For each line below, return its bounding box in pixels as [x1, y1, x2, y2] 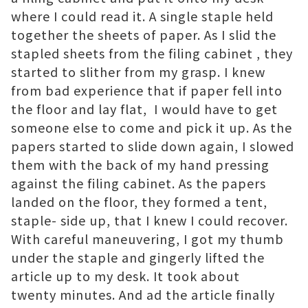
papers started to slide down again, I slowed [11, 137, 294, 155]
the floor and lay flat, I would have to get [11, 100, 278, 118]
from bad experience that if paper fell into [11, 81, 283, 100]
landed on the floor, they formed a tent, [11, 192, 267, 211]
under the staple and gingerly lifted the [11, 248, 265, 267]
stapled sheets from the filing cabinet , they [11, 44, 293, 63]
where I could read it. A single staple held [11, 7, 274, 25]
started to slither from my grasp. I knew [11, 63, 265, 81]
